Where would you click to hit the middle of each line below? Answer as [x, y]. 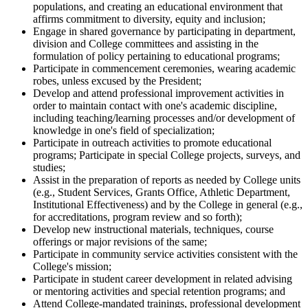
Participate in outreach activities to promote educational [152, 142]
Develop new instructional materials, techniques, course [153, 229]
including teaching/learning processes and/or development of [164, 118]
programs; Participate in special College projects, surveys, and [167, 155]
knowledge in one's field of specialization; [124, 130]
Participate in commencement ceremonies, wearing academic [164, 68]
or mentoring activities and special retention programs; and [159, 291]
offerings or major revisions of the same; [120, 241]
